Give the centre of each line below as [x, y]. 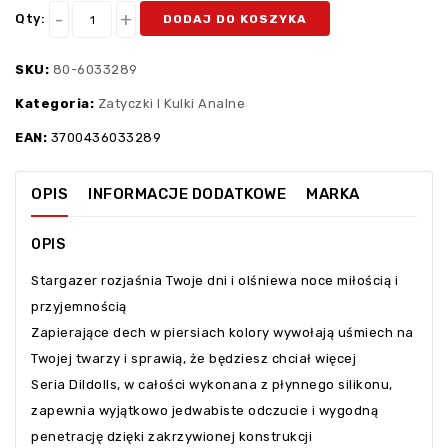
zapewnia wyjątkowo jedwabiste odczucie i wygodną [204, 411]
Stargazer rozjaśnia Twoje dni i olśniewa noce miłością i [214, 281]
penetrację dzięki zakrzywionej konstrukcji [171, 437]
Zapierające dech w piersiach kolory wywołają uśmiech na [222, 333]
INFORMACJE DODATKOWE [187, 194]
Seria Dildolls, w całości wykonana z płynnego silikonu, [212, 385]
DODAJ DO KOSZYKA [234, 19]
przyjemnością [79, 307]
